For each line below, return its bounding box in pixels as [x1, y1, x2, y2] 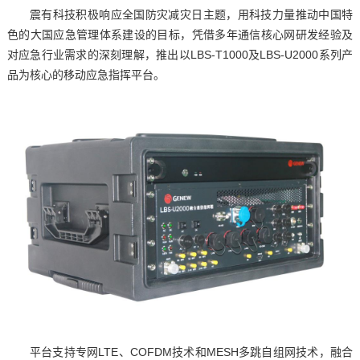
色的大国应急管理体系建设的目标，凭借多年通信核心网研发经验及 [6, 28, 354, 41]
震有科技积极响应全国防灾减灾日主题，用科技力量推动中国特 [29, 8, 354, 21]
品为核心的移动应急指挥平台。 [6, 68, 165, 81]
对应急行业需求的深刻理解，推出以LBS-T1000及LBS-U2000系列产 [6, 48, 354, 61]
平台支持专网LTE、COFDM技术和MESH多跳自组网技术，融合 [29, 345, 354, 358]
